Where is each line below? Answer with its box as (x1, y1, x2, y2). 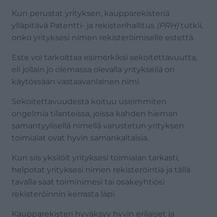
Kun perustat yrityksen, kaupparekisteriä (12, 8, 170, 18)
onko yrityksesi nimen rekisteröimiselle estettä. (12, 32, 195, 42)
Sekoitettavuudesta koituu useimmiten (12, 96, 167, 106)
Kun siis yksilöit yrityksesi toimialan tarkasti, (12, 153, 179, 162)
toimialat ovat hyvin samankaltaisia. (12, 133, 149, 142)
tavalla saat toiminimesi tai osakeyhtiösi (12, 177, 165, 186)
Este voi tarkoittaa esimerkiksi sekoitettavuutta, (12, 52, 197, 62)
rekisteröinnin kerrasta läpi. (12, 189, 116, 199)
